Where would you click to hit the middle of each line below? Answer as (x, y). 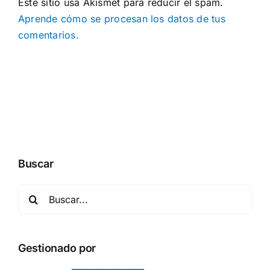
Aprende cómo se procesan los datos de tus (122, 18)
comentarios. (49, 35)
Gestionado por (57, 248)
